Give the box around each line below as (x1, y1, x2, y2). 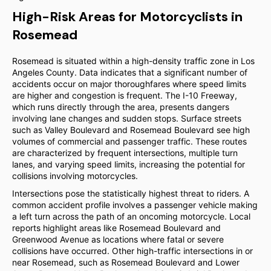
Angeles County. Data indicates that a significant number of (12, 67, 247, 77)
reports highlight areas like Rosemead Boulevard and (12, 223, 221, 233)
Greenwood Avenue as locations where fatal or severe (12, 234, 224, 244)
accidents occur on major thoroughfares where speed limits (12, 79, 246, 89)
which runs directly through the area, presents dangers (12, 102, 229, 112)
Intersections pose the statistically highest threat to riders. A (12, 188, 249, 198)
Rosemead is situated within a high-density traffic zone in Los (12, 56, 255, 66)
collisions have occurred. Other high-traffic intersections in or (12, 246, 253, 256)
